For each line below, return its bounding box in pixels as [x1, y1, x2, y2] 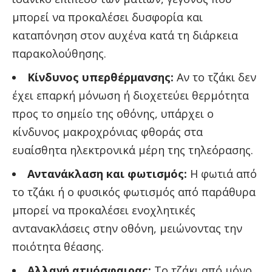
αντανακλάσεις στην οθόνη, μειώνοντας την [12, 220, 242, 236]
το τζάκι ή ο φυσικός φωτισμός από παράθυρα [12, 184, 256, 199]
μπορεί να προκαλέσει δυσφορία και [12, 9, 203, 24]
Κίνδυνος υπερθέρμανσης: [27, 69, 174, 84]
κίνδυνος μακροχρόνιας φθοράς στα [12, 124, 203, 139]
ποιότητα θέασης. [12, 239, 104, 254]
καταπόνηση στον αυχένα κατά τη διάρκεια [12, 27, 238, 42]
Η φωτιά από [187, 166, 257, 181]
